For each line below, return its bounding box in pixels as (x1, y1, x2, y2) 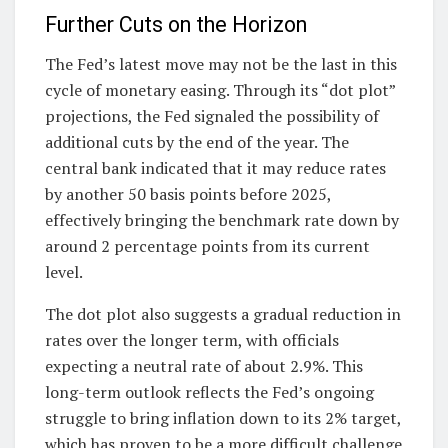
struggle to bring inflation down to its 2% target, (45, 406, 401, 429)
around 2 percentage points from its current (45, 234, 370, 257)
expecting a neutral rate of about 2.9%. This (45, 354, 363, 377)
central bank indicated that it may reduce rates (45, 156, 386, 179)
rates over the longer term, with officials (45, 328, 339, 351)
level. (45, 260, 83, 283)
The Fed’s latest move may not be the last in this (45, 52, 397, 75)
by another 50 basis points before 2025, (45, 182, 331, 205)
